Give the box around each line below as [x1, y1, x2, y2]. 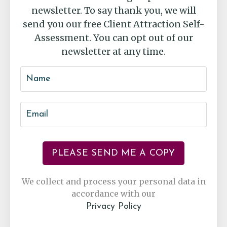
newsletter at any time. [61, 45, 166, 57]
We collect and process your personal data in [21, 176, 206, 186]
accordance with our [71, 188, 156, 199]
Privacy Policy [86, 201, 141, 211]
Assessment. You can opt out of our [34, 31, 193, 44]
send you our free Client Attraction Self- [22, 18, 205, 30]
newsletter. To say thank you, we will [31, 4, 196, 16]
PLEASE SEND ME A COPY [52, 148, 175, 158]
